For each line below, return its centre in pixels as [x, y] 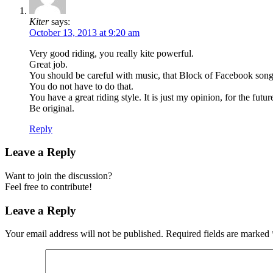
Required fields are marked [218, 234]
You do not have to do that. [81, 86]
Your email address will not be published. [84, 234]
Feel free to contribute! [48, 187]
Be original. [52, 108]
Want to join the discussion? [58, 176]
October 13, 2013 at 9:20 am [84, 32]
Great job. [48, 64]
